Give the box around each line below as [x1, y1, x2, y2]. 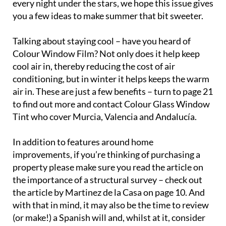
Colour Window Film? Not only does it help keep [13, 47, 200, 59]
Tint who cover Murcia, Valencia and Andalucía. [13, 110, 197, 122]
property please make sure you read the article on [13, 161, 203, 173]
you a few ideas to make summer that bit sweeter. [13, 10, 203, 21]
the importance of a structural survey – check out [13, 174, 202, 185]
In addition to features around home [13, 136, 153, 147]
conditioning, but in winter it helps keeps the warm [13, 73, 209, 84]
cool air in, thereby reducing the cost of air [13, 60, 175, 72]
